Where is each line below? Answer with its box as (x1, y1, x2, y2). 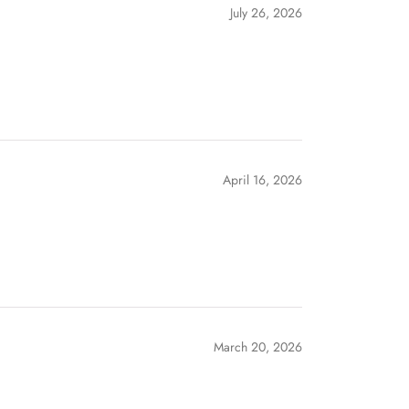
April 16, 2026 (223, 170, 302, 189)
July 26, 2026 (230, 3, 302, 22)
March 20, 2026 (214, 337, 302, 356)
